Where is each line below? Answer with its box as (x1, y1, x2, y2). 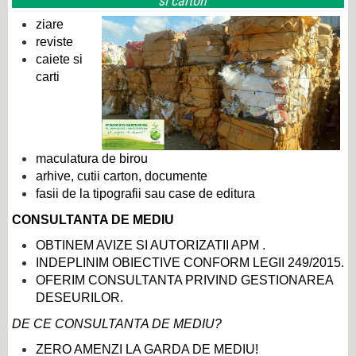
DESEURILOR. (36, 290, 123, 304)
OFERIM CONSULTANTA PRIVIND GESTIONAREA (36, 273, 333, 287)
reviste (36, 35, 73, 49)
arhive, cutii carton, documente (36, 168, 207, 183)
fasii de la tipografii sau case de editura (36, 186, 255, 200)
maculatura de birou (36, 151, 148, 165)
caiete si (36, 52, 83, 67)
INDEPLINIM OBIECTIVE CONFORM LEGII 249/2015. (36, 255, 344, 269)
